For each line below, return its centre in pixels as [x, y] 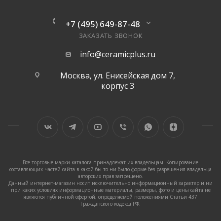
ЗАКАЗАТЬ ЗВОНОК [110, 36]
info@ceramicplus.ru [118, 55]
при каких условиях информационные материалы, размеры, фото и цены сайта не [110, 190]
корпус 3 [118, 86]
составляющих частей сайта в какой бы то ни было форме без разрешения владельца [110, 169]
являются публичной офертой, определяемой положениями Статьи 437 [110, 197]
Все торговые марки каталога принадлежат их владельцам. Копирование [110, 163]
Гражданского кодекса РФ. [110, 204]
